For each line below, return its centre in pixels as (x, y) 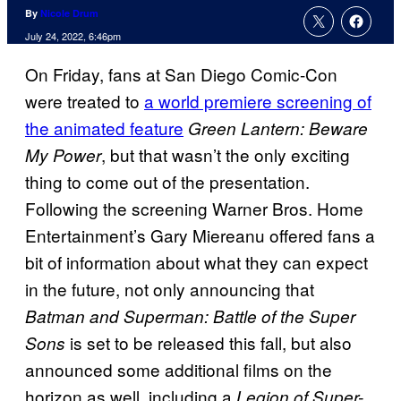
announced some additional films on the (179, 370)
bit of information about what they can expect (196, 262)
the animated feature (104, 128)
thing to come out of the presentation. (167, 182)
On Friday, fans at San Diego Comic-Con (181, 74)
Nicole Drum (69, 13)
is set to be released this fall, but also (209, 343)
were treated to (85, 101)
